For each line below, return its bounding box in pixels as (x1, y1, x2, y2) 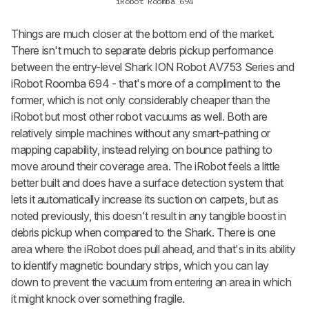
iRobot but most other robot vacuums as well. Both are (11, 109, 268, 123)
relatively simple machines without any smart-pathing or (11, 126, 271, 140)
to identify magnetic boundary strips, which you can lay (11, 258, 270, 272)
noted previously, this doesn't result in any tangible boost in (11, 208, 286, 223)
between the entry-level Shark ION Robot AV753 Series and (11, 59, 295, 74)
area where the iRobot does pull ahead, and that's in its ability (11, 241, 296, 256)
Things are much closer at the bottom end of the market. (11, 26, 275, 41)
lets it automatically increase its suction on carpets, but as (11, 192, 279, 206)
